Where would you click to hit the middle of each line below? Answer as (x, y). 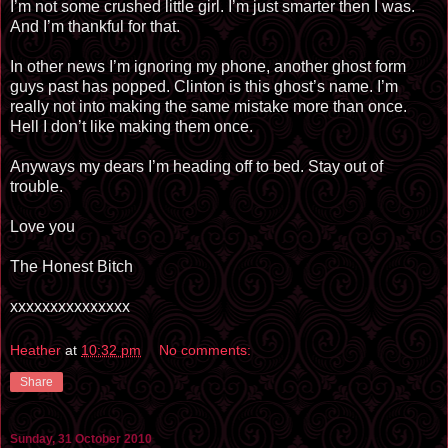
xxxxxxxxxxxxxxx (70, 307)
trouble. (36, 187)
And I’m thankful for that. (95, 27)
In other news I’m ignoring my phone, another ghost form (208, 67)
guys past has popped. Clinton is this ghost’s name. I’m (204, 87)
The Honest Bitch (71, 267)
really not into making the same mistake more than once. (208, 107)
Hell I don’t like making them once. (131, 127)
